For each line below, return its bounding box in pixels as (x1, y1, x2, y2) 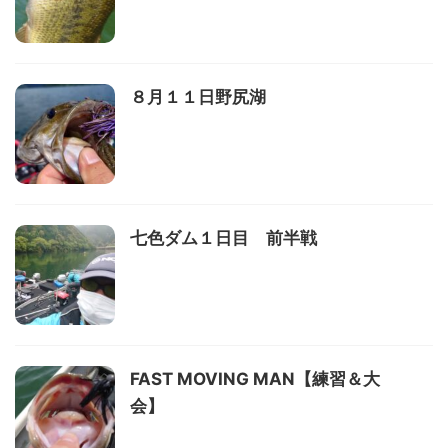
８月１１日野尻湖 (130, 87, 266, 108)
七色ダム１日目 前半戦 (130, 228, 317, 249)
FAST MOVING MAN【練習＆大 (130, 369, 380, 390)
